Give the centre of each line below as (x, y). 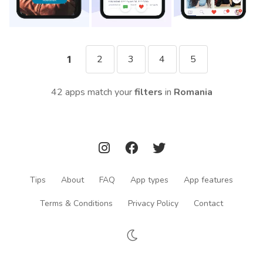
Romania (193, 92)
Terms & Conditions (76, 203)
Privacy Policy (153, 203)
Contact (208, 203)
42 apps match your (92, 92)
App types (149, 180)
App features (208, 180)
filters (148, 92)
